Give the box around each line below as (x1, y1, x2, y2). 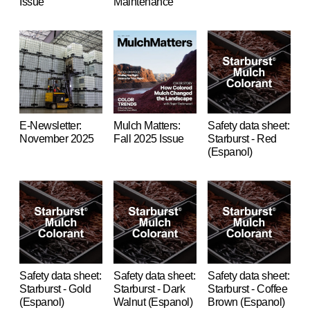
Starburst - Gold (19, 282, 91, 295)
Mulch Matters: (113, 119, 180, 131)
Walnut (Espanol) (113, 295, 192, 308)
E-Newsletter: (19, 119, 82, 131)
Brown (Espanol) (208, 295, 285, 308)
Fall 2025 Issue (113, 132, 184, 145)
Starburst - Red (208, 132, 277, 145)
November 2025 (19, 132, 94, 145)
